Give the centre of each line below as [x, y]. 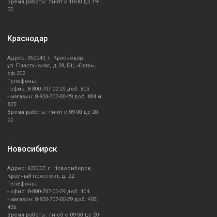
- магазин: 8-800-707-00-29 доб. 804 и [54, 97]
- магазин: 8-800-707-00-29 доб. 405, [53, 200]
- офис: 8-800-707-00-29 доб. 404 [48, 192]
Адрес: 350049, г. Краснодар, [46, 58]
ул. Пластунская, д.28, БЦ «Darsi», [52, 66]
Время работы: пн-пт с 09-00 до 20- [53, 112]
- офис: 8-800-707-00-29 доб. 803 [48, 89]
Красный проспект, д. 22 [41, 176]
